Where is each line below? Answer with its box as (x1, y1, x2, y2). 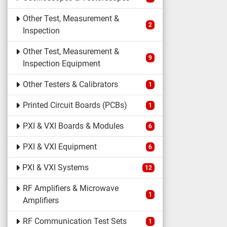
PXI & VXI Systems (22, 163, 89, 172)
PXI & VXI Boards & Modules (22, 121, 124, 131)
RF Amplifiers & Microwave (22, 183, 119, 193)
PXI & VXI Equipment (22, 142, 97, 152)
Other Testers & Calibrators (22, 80, 118, 89)
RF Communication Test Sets (22, 216, 127, 226)
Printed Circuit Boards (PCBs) (22, 100, 127, 110)
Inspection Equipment (22, 59, 100, 68)
